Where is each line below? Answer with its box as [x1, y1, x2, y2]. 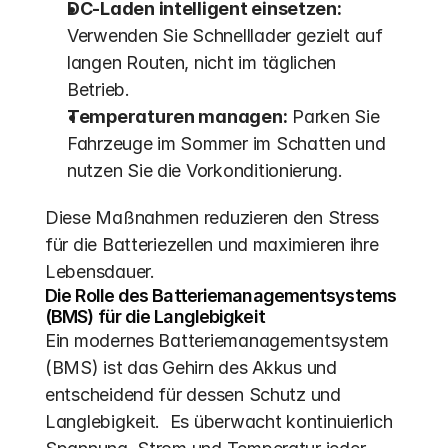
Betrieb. [67, 79, 130, 100]
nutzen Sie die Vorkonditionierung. [67, 160, 343, 181]
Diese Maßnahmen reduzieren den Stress [45, 207, 380, 228]
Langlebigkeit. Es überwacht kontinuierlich [45, 411, 393, 432]
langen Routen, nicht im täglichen [67, 52, 337, 73]
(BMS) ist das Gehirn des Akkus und [45, 357, 337, 378]
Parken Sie [287, 106, 380, 127]
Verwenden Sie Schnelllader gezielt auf [67, 25, 383, 46]
